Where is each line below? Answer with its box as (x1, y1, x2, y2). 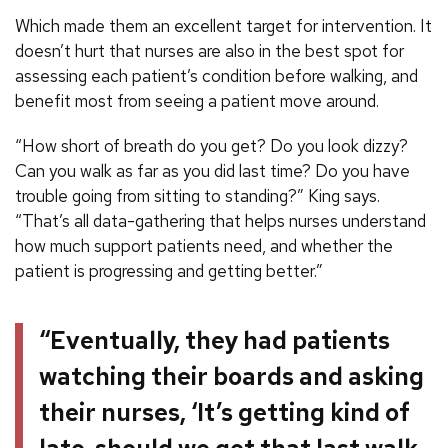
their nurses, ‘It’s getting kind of (39, 396, 410, 428)
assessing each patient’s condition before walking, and (15, 65, 418, 88)
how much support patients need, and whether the (15, 235, 393, 258)
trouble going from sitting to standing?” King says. (15, 185, 380, 208)
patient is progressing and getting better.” (15, 260, 323, 283)
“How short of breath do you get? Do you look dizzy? (15, 135, 408, 158)
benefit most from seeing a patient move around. (15, 90, 379, 113)
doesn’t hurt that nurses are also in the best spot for (15, 40, 404, 63)
